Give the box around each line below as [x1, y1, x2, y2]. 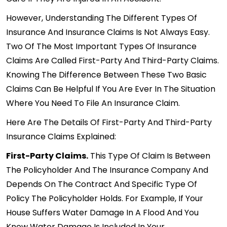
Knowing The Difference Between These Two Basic [6, 68, 207, 81]
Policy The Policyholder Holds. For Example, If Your [6, 192, 203, 204]
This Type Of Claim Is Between [88, 149, 210, 162]
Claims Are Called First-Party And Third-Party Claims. [6, 54, 219, 66]
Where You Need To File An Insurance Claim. [6, 97, 180, 109]
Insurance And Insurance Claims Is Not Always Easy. [6, 26, 210, 38]
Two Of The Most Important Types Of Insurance [6, 40, 197, 52]
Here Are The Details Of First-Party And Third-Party [6, 116, 212, 128]
